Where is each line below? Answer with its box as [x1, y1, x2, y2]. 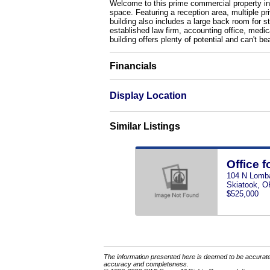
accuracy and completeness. [104, 260, 189, 268]
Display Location [110, 90, 187, 101]
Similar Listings [110, 121, 180, 132]
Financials [110, 60, 157, 71]
